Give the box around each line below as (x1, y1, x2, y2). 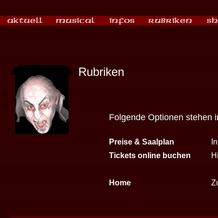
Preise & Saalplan (109, 138, 174, 146)
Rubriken (78, 65, 124, 78)
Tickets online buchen (109, 151, 191, 160)
